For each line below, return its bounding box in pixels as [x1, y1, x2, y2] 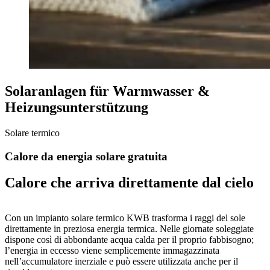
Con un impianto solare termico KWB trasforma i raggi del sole [5, 213, 245, 224]
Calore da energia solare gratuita [5, 149, 168, 163]
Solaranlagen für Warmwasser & [5, 83, 210, 99]
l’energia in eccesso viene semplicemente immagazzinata [5, 245, 219, 256]
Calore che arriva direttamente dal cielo [5, 175, 254, 191]
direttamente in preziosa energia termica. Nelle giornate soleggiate [5, 224, 254, 234]
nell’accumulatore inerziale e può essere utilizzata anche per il [5, 256, 238, 267]
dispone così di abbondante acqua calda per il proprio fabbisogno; [5, 234, 254, 245]
